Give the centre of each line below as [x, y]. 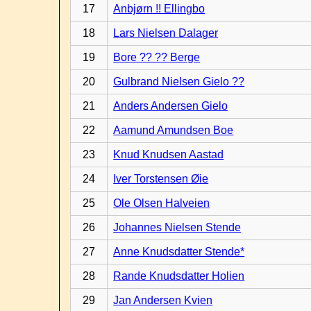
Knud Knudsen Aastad [169, 154]
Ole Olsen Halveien [162, 203]
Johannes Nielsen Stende [177, 227]
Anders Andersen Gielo [171, 106]
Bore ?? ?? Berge [157, 57]
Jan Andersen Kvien [163, 300]
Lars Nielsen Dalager [166, 33]
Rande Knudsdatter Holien [179, 276]
